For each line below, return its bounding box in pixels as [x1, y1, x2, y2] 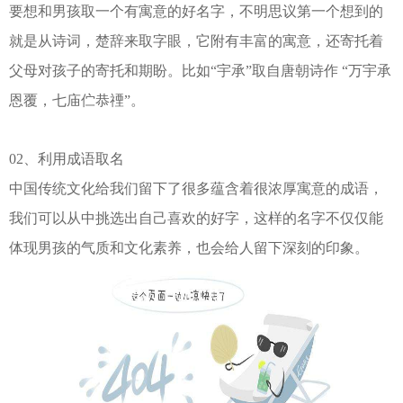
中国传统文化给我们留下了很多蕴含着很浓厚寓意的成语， [9, 181, 383, 197]
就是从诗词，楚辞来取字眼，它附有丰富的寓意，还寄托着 [9, 33, 383, 49]
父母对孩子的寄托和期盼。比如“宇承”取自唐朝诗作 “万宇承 [9, 63, 391, 79]
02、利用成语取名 [9, 151, 124, 167]
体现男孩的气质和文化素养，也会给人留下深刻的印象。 [9, 240, 369, 256]
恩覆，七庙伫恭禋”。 [9, 93, 145, 109]
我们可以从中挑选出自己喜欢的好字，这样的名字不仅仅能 [9, 210, 383, 227]
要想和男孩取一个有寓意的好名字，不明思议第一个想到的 [9, 4, 383, 20]
